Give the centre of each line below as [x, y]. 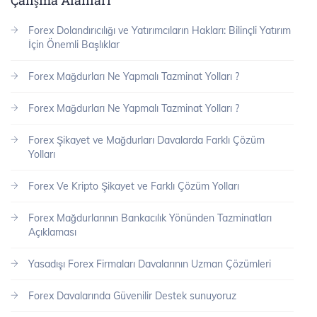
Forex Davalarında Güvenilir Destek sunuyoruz [132, 296]
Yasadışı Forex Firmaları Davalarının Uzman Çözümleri [150, 264]
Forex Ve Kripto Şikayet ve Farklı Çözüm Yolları [134, 186]
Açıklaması [52, 232]
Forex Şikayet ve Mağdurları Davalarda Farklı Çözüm [146, 140]
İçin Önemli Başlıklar [74, 45]
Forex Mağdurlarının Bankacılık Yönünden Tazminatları [150, 218]
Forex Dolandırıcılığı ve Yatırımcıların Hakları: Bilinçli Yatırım [160, 31]
